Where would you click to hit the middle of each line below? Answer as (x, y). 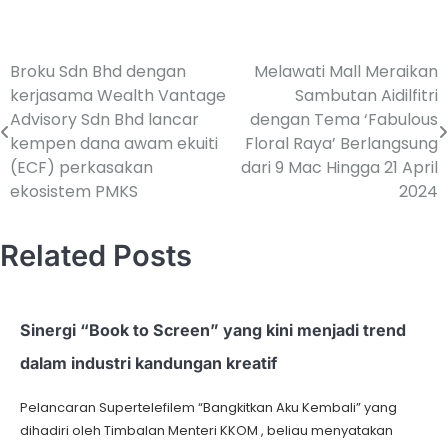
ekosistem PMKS (74, 192)
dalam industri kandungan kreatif (148, 363)
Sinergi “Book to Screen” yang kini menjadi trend (213, 330)
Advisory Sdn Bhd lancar (104, 120)
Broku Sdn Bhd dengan (98, 72)
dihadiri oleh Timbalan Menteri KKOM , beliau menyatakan (206, 431)
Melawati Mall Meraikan (346, 72)
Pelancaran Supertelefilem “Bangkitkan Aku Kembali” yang (208, 408)
